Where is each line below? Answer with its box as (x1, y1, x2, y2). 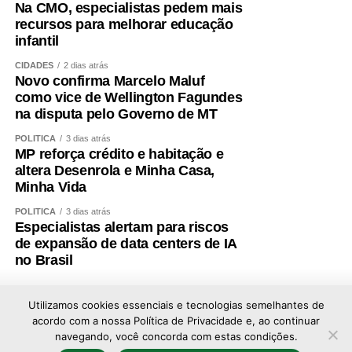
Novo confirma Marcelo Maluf (14, 72, 205, 89)
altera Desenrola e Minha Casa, (14, 162, 215, 178)
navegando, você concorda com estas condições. (54, 330, 298, 343)
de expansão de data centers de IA (14, 235, 237, 251)
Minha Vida (14, 178, 87, 195)
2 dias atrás (63, 60, 108, 70)
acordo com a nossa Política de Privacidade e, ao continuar (32, 314, 320, 327)
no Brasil (14, 251, 73, 268)
